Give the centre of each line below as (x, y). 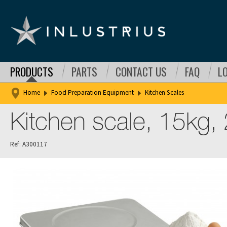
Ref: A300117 (29, 144)
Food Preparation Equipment (92, 93)
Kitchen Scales (164, 93)
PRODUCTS (32, 72)
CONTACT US (141, 72)
